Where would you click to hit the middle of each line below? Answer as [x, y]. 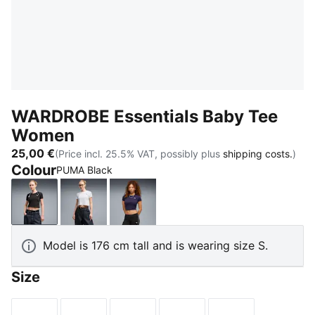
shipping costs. [258, 153]
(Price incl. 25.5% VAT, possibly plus [139, 153]
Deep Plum [161, 209]
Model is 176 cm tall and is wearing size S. [155, 245]
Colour [34, 170]
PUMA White [116, 209]
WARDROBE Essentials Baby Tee [144, 116]
